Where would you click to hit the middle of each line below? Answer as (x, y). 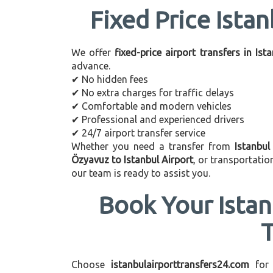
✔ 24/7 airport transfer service (138, 133)
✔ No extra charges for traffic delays (153, 93)
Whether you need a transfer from (153, 146)
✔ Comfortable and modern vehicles (151, 106)
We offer (93, 52)
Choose (91, 264)
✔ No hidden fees (110, 79)
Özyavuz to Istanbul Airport (133, 160)
